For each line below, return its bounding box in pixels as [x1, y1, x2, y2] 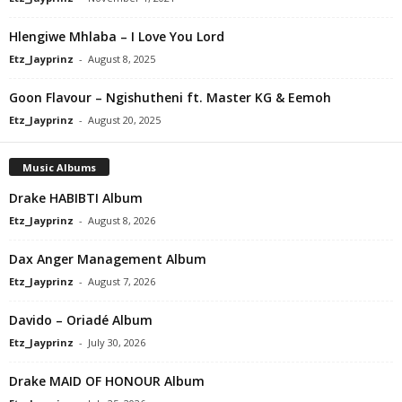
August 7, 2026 [88, 274, 155, 288]
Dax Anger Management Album [9, 249, 206, 267]
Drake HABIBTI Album [9, 188, 143, 206]
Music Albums [22, 160, 96, 174]
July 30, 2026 [88, 335, 145, 349]
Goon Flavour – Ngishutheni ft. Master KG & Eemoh [9, 88, 331, 106]
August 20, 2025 [88, 112, 161, 127]
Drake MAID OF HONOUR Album [9, 371, 205, 389]
